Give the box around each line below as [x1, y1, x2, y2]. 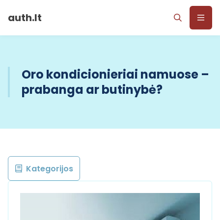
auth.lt [8, 11, 42, 25]
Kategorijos [26, 163, 73, 174]
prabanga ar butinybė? [22, 82, 163, 98]
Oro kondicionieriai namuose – [22, 66, 209, 82]
